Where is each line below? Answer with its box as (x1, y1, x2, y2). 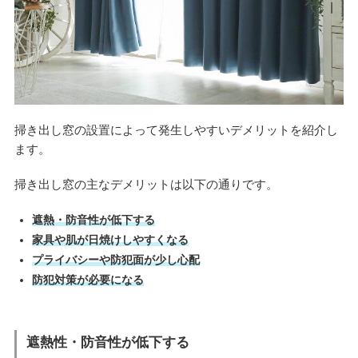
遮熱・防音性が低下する (31, 213, 155, 227)
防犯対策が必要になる (31, 273, 144, 287)
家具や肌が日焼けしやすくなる (31, 233, 189, 247)
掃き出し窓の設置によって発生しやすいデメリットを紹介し (14, 123, 338, 137)
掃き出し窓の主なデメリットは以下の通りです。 (14, 177, 278, 192)
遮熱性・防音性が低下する (26, 334, 189, 350)
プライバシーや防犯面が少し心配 (31, 253, 200, 267)
